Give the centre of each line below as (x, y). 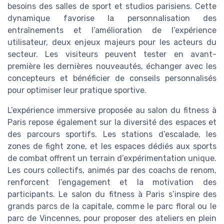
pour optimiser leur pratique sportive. (77, 90)
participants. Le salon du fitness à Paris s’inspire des (112, 194)
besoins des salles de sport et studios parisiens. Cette (112, 6)
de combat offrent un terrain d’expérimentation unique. (112, 158)
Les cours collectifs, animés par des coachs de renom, (112, 170)
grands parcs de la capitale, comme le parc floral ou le (112, 206)
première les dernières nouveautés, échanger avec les (112, 66)
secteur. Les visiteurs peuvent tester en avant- (112, 54)
